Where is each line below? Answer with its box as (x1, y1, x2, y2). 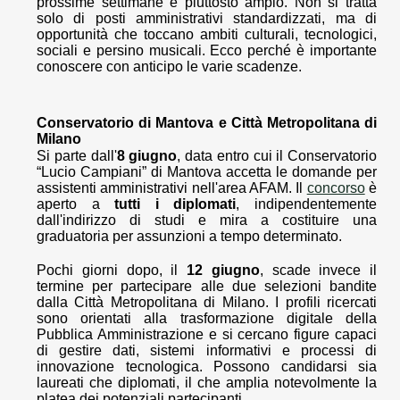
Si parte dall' (37, 148, 117, 164)
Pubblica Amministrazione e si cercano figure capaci (37, 327, 377, 343)
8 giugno (116, 148, 178, 164)
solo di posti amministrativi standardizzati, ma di (37, 11, 377, 27)
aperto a (37, 196, 115, 212)
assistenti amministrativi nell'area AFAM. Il (37, 180, 307, 196)
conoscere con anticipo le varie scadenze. (37, 59, 302, 75)
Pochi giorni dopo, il (37, 262, 187, 279)
